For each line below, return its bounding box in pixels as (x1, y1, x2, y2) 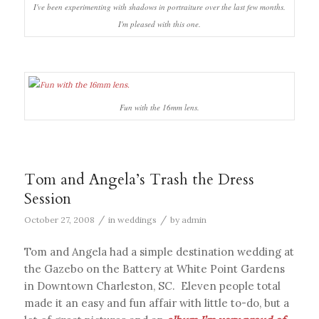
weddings (117, 214, 157, 226)
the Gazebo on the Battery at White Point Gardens (23, 261, 285, 276)
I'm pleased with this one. (117, 18, 201, 29)
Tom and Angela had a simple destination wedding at (23, 244, 294, 258)
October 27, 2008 (23, 214, 95, 226)
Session (23, 189, 71, 210)
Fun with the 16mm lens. (119, 102, 199, 113)
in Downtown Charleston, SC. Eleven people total (23, 278, 281, 293)
